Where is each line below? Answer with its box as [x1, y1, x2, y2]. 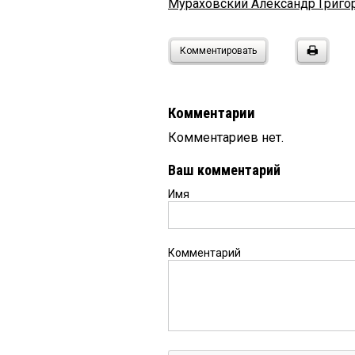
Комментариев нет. [168, 130, 284, 146]
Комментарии [168, 105, 255, 123]
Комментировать [180, 45, 257, 57]
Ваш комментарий [168, 162, 281, 179]
